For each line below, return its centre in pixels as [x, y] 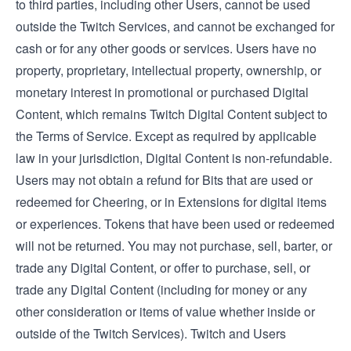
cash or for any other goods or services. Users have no [166, 48]
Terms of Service [82, 136]
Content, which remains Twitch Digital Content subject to [172, 114]
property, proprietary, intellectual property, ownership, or [168, 70]
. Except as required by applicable [223, 136]
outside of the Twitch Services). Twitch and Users [151, 333]
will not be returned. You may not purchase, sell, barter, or [174, 246]
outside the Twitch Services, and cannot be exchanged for [175, 26]
